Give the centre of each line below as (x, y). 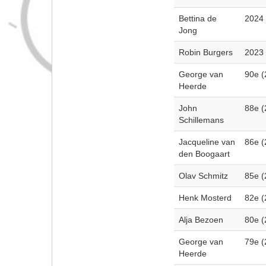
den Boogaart (204, 154)
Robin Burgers (205, 52)
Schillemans (201, 120)
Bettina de (197, 18)
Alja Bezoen (201, 220)
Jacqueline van (207, 142)
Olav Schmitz (203, 176)
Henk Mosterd (205, 198)
